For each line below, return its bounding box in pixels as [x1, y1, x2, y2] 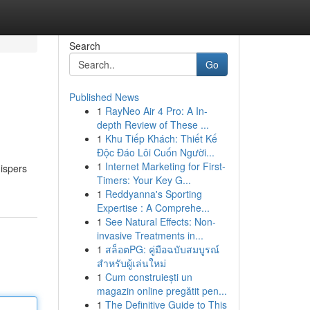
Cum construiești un [104, 270, 192, 284]
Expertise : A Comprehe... [96, 201, 210, 215]
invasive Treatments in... [96, 228, 203, 242]
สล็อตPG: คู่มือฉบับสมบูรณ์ [104, 242, 219, 256]
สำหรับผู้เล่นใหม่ [96, 256, 166, 270]
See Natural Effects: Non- [104, 215, 216, 228]
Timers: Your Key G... [96, 173, 191, 187]
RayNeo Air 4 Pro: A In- [104, 104, 208, 118]
